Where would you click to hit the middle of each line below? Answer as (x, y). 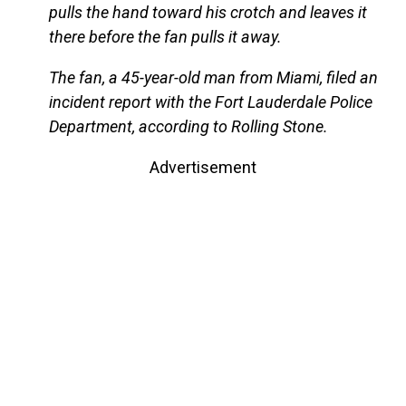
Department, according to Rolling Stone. (188, 127)
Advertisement (203, 168)
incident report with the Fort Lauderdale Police (210, 102)
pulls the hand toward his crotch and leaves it (208, 13)
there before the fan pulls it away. (165, 37)
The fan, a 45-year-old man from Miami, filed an (213, 78)
